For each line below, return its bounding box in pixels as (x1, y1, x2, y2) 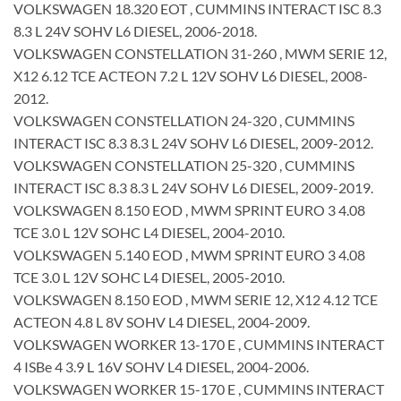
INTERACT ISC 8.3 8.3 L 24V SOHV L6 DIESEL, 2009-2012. (13, 134, 373, 152)
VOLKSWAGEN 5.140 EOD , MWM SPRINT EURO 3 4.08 (13, 246, 365, 264)
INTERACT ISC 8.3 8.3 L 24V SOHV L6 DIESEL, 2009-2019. (13, 179, 373, 197)
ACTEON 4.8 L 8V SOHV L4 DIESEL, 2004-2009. (13, 313, 310, 331)
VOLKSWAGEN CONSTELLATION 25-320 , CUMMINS (13, 157, 354, 175)
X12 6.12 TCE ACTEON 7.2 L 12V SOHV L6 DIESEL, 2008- (13, 67, 368, 85)
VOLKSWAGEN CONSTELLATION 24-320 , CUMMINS (13, 112, 354, 130)
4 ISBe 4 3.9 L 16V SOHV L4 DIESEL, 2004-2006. (13, 358, 309, 376)
